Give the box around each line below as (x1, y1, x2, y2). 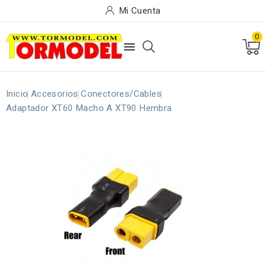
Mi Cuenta (118, 4, 161, 17)
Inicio (6, 87, 28, 100)
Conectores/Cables (81, 87, 162, 100)
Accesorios (30, 87, 78, 100)
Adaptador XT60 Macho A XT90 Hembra (6, 102, 172, 115)
